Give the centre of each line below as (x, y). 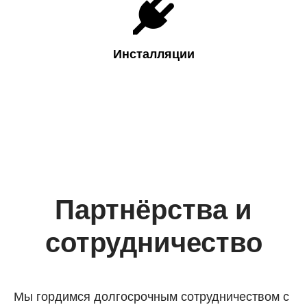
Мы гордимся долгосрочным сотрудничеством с (151, 296)
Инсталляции (153, 54)
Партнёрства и (153, 210)
